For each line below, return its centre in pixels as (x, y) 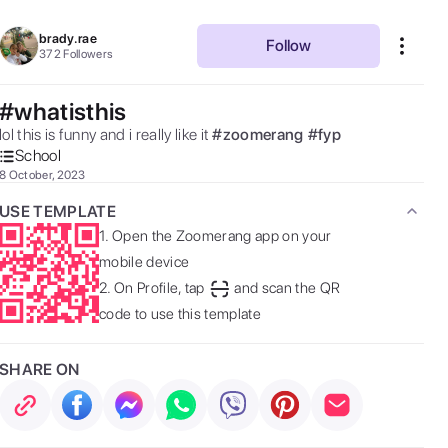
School (38, 155)
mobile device (144, 262)
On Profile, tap (159, 288)
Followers (88, 54)
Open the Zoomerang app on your (221, 236)
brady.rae (68, 38)
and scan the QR (287, 288)
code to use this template (180, 314)
